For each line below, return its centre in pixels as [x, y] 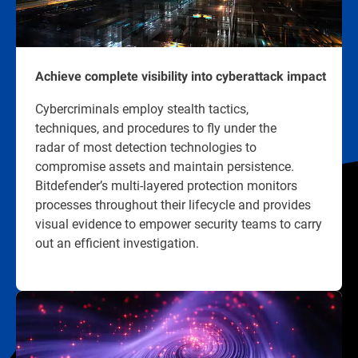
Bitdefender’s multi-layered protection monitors [166, 185]
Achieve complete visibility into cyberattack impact [181, 77]
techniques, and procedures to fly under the [156, 128]
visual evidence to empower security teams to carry [179, 224]
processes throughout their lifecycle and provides [173, 205]
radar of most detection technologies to [146, 147]
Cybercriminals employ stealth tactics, [142, 109]
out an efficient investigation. [117, 243]
